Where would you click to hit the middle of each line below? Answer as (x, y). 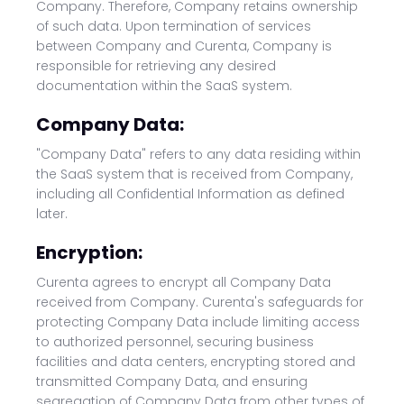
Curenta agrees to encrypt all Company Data (184, 282)
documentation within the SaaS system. (164, 86)
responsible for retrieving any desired (156, 66)
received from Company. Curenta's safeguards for (200, 302)
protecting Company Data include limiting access (198, 322)
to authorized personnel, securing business (175, 342)
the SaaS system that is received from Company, (194, 174)
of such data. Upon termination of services (174, 26)
